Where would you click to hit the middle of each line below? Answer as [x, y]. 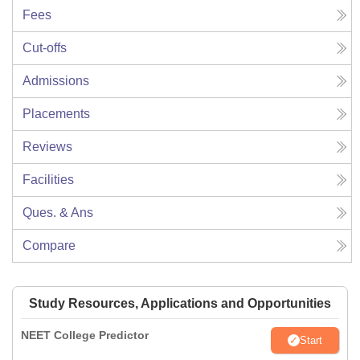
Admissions [56, 81]
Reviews [47, 147]
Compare [49, 246]
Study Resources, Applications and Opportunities [180, 304]
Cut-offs [45, 48]
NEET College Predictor [85, 335]
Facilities [48, 180]
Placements [56, 114]
